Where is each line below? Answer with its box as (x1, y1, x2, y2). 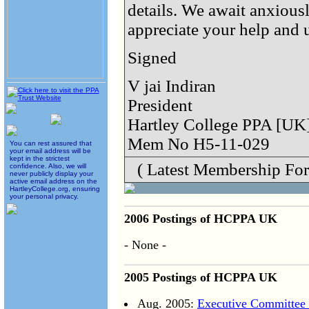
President (128, 96, 192, 115)
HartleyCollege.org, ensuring (9, 185, 100, 192)
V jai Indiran (128, 77, 216, 96)
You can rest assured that (9, 139, 92, 147)
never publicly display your (9, 170, 93, 177)
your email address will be (9, 147, 91, 154)
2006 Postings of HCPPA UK (124, 211, 277, 226)
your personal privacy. (9, 192, 79, 200)
